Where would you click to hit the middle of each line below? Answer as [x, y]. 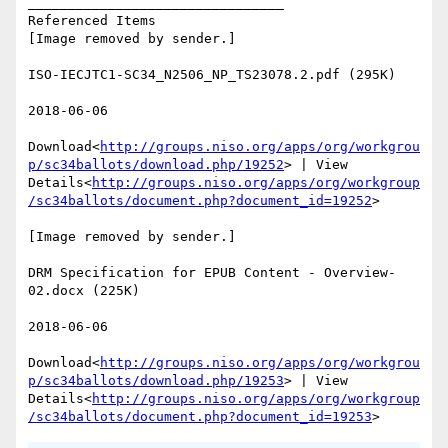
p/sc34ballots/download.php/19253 [156, 381]
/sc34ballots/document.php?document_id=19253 [200, 417]
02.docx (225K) [84, 291]
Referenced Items [92, 21]
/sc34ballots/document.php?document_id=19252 [200, 201]
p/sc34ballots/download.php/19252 [156, 165]
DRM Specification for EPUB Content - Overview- [212, 273]
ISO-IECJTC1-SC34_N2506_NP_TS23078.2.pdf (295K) [212, 75]
